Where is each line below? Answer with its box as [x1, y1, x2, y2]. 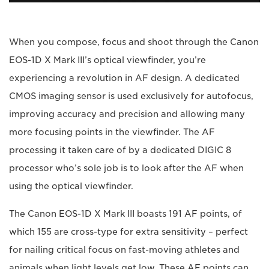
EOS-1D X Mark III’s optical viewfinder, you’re [9, 55, 206, 65]
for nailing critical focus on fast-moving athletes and [9, 245, 240, 255]
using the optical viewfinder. [9, 181, 133, 192]
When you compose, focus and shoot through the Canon [9, 37, 259, 47]
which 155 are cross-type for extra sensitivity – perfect [9, 227, 248, 237]
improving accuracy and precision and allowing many [9, 109, 245, 119]
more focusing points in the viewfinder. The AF [9, 127, 215, 138]
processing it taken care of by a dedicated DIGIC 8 [9, 145, 231, 156]
